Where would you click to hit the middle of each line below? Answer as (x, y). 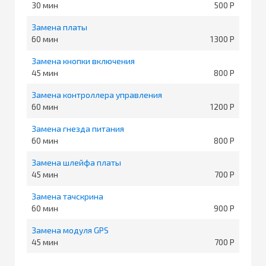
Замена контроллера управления (97, 94)
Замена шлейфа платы (76, 162)
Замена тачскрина (67, 196)
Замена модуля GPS (70, 230)
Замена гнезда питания (78, 128)
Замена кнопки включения (83, 61)
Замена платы (59, 27)
